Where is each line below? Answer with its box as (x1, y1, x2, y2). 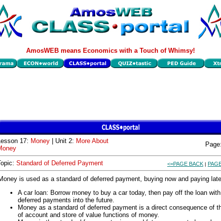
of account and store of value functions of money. (18, 211, 159, 219)
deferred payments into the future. (18, 196, 114, 204)
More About (76, 137, 109, 145)
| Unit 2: (50, 137, 76, 145)
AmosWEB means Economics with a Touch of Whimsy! (26, 47, 195, 54)
